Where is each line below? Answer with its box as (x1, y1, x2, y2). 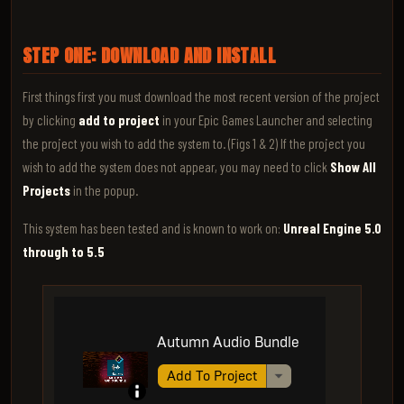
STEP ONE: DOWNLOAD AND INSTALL (23, 41, 276, 69)
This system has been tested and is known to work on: (23, 220, 283, 236)
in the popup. (70, 182, 138, 198)
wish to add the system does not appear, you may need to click (23, 159, 330, 175)
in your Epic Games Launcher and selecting (160, 112, 372, 128)
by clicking (23, 112, 78, 128)
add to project (78, 112, 160, 128)
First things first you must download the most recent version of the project (23, 88, 380, 105)
